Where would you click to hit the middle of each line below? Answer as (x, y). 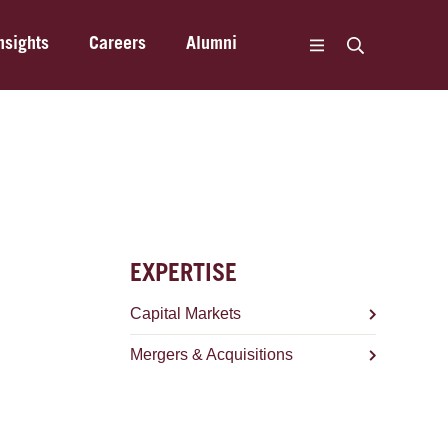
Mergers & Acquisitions (211, 354)
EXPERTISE (183, 276)
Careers (117, 44)
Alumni (211, 44)
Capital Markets (185, 313)
